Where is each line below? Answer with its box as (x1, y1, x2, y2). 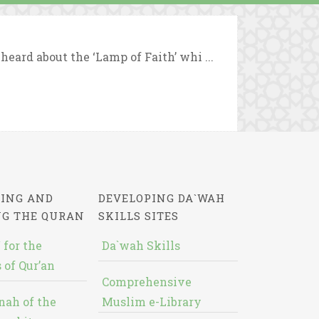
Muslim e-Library (101, 294, 202, 309)
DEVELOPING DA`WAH (98, 191, 225, 205)
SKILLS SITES (98, 209, 179, 223)
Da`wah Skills (101, 238, 180, 253)
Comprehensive (101, 274, 192, 289)
